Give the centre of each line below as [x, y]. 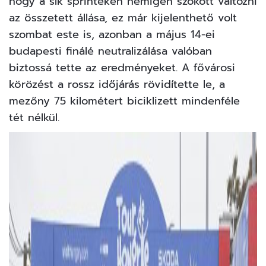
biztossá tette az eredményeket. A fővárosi [122, 68]
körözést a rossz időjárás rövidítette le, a [117, 85]
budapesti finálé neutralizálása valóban [110, 51]
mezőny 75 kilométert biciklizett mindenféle [124, 101]
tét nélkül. [34, 118]
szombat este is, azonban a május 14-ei [112, 35]
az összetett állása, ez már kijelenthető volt [123, 18]
